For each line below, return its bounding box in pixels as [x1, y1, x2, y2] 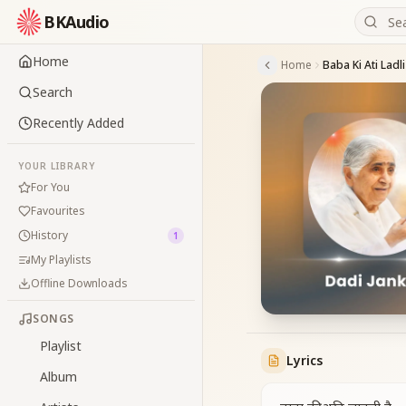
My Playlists [31, 252, 92, 267]
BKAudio [43, 11, 110, 33]
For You [31, 179, 70, 195]
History [31, 227, 68, 243]
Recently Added [33, 114, 124, 131]
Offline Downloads [31, 275, 128, 291]
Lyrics [286, 352, 323, 369]
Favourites [31, 203, 85, 218]
